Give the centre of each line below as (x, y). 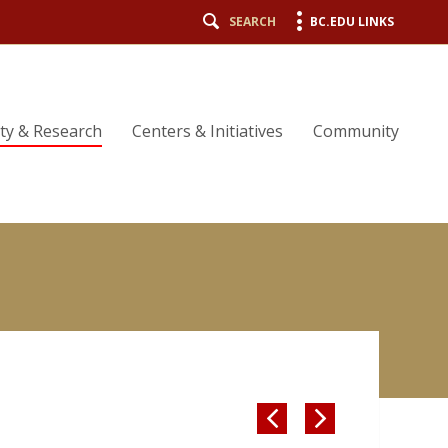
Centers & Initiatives (207, 131)
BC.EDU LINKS (352, 21)
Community (356, 131)
